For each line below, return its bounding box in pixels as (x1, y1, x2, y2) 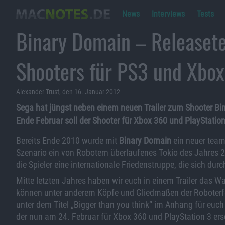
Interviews (152, 9, 185, 19)
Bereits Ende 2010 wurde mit (16, 135, 119, 146)
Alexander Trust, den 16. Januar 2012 (16, 88, 120, 96)
